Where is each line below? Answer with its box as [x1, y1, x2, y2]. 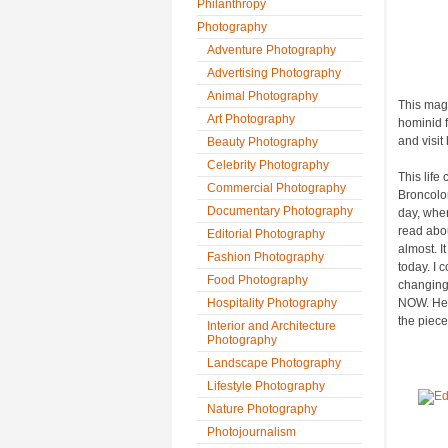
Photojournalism [207, 425, 296, 439]
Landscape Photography [207, 356, 341, 370]
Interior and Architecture [207, 319, 336, 333]
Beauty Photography [207, 135, 318, 149]
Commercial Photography [207, 181, 346, 195]
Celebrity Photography [207, 158, 329, 172]
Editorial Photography [207, 227, 325, 241]
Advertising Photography [207, 66, 341, 80]
